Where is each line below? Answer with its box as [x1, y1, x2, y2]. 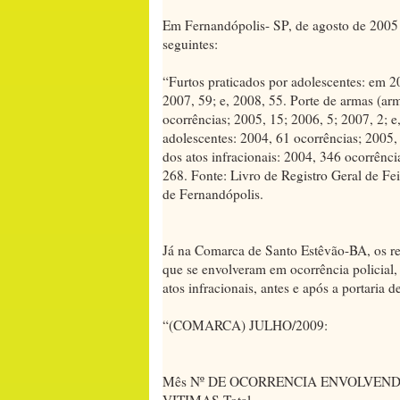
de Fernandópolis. [162, 184, 263, 203]
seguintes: [162, 34, 218, 53]
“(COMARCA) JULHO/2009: [162, 315, 328, 334]
